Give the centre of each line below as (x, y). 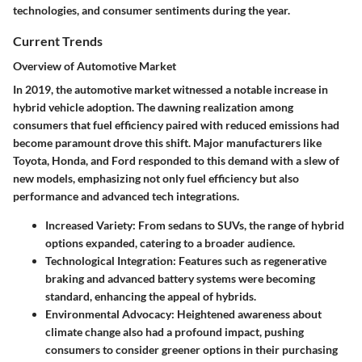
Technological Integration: (111, 260)
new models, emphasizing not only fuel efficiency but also (156, 178)
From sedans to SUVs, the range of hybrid (240, 225)
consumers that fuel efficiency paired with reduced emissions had (176, 124)
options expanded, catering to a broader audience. (170, 242)
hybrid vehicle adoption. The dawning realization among (153, 107)
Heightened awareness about (248, 314)
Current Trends (58, 40)
